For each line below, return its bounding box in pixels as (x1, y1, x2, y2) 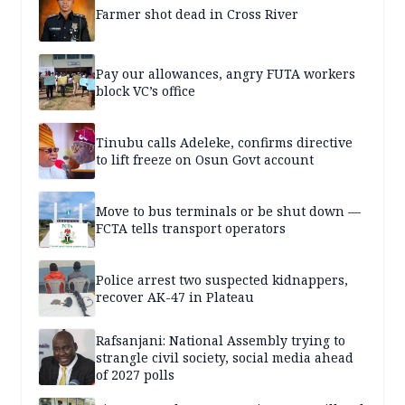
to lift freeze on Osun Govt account (96, 151, 314, 169)
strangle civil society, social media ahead (96, 348, 353, 366)
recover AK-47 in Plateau (96, 288, 254, 306)
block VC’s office (96, 82, 195, 100)
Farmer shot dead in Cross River (96, 5, 298, 23)
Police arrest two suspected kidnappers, (96, 271, 348, 289)
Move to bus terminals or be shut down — (96, 202, 361, 221)
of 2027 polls (96, 365, 174, 383)
